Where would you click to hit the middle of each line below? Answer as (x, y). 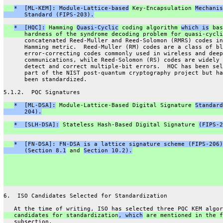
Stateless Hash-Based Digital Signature (129, 124)
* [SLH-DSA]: (36, 124)
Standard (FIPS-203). (49, 14)
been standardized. (45, 79)
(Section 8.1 (35, 150)
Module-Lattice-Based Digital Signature (125, 105)
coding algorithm (150, 27)
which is (195, 27)
